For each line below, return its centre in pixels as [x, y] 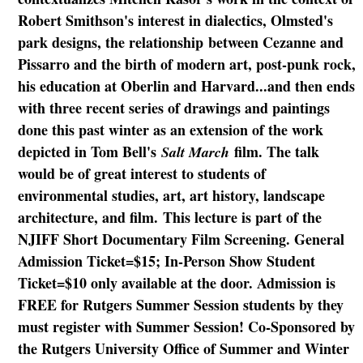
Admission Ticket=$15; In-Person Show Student [166, 261]
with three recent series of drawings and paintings [173, 107]
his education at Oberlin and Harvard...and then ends [186, 85]
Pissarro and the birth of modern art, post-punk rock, [186, 64]
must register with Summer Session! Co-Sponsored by [186, 326]
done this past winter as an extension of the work [170, 129]
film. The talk [274, 151]
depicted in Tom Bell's [89, 151]
